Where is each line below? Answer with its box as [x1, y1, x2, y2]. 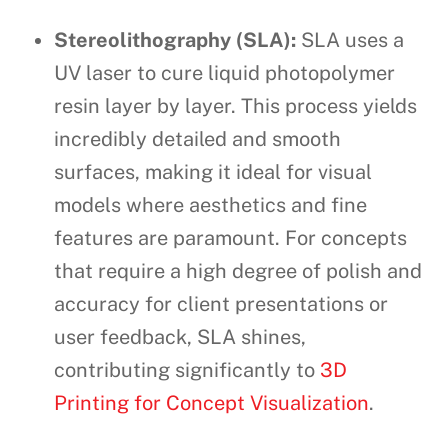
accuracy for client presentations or [54, 292, 389, 317]
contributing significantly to [54, 358, 321, 383]
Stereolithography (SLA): [54, 28, 297, 53]
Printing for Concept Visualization [54, 391, 370, 416]
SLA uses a [296, 28, 405, 53]
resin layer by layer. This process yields [54, 94, 418, 119]
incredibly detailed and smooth [54, 127, 342, 152]
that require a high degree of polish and [54, 259, 423, 284]
